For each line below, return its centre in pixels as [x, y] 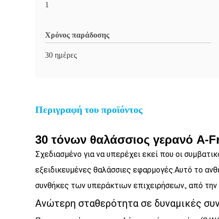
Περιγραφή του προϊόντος [89, 109]
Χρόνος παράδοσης [77, 35]
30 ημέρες [61, 55]
